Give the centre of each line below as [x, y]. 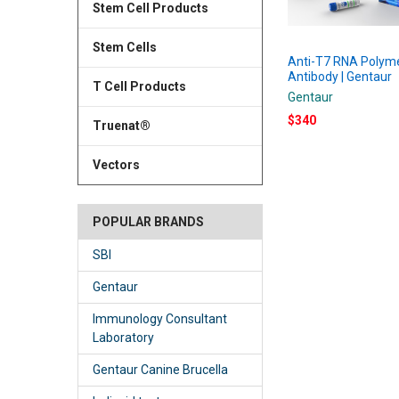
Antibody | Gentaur [340, 76]
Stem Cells [124, 47]
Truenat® [121, 125]
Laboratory [123, 337]
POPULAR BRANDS [148, 221]
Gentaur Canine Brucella [160, 369]
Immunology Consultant [159, 318]
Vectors [116, 164]
